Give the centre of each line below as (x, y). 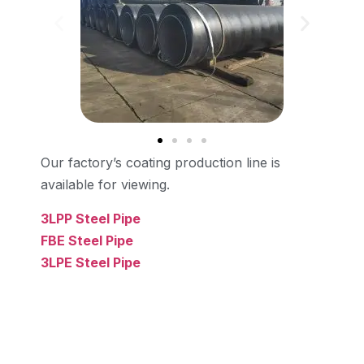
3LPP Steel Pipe (91, 218)
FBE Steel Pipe (87, 240)
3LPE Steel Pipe (91, 262)
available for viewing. (105, 185)
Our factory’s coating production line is (160, 163)
